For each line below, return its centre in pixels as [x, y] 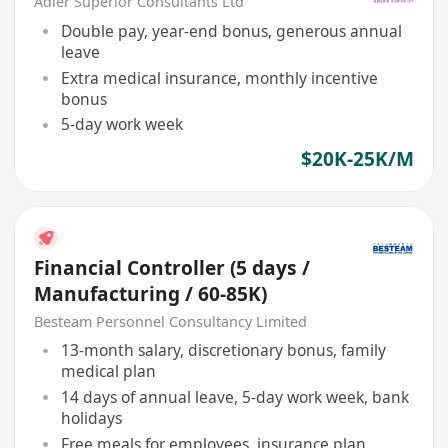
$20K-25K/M [357, 158]
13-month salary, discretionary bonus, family [223, 350]
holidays [91, 418]
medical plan [108, 371]
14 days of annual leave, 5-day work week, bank [234, 397]
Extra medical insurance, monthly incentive [219, 77]
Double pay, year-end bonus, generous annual [231, 30]
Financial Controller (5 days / [172, 267]
